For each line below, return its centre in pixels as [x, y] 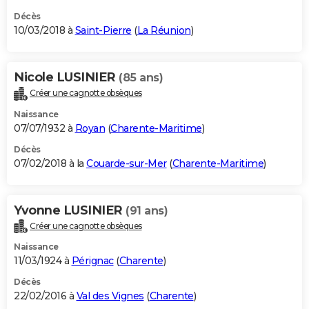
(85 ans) [141, 77]
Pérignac [92, 261]
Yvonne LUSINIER [70, 210]
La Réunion [164, 30]
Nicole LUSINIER [66, 77]
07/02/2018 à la [50, 163]
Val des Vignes [110, 296]
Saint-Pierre [103, 30]
